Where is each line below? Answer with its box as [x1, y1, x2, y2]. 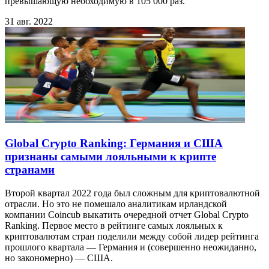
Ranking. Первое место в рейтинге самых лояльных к [5, 220, 223, 231]
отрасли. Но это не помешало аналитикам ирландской [5, 198, 227, 209]
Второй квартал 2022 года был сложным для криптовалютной [5, 187, 260, 198]
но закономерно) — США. [5, 252, 113, 263]
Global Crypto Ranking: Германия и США [5, 136, 223, 150]
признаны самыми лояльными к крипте [5, 150, 216, 163]
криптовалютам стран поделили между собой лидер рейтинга [5, 231, 259, 241]
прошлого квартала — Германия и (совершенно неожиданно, [5, 241, 256, 252]
